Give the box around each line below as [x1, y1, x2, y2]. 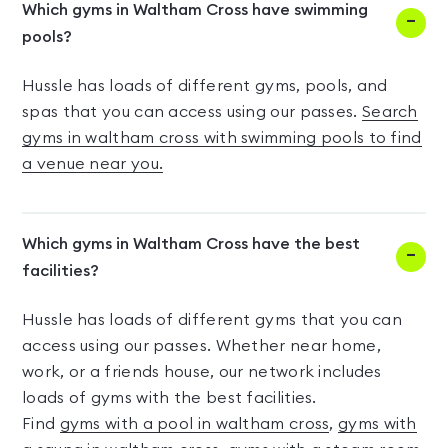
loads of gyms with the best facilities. [22, 390, 317, 407]
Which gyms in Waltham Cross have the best [22, 236, 360, 253]
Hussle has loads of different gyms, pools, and [22, 78, 388, 95]
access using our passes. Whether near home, [22, 338, 381, 355]
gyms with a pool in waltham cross [59, 416, 330, 433]
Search [361, 104, 418, 121]
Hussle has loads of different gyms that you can [22, 312, 403, 329]
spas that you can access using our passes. [22, 104, 362, 121]
